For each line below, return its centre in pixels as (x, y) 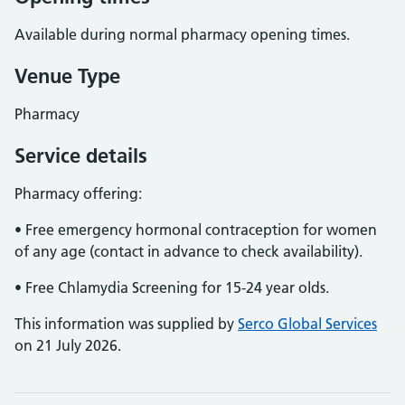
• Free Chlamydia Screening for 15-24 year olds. (172, 287)
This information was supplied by (126, 324)
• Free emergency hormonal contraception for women (196, 230)
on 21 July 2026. (68, 345)
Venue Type (67, 76)
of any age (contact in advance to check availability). (188, 251)
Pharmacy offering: (78, 193)
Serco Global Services (307, 324)
